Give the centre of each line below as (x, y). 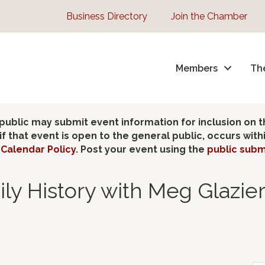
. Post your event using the (141, 149)
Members (197, 68)
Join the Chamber (209, 16)
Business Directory (106, 16)
